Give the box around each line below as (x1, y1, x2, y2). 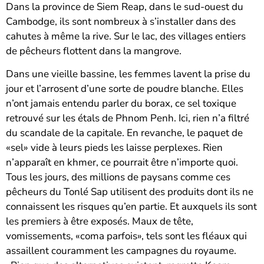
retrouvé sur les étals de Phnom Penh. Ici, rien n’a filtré (6, 111, 249, 126)
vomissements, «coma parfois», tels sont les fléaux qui (6, 229, 247, 243)
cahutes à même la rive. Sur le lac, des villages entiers (6, 29, 246, 43)
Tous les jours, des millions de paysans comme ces (6, 170, 230, 184)
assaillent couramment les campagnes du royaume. (6, 244, 236, 258)
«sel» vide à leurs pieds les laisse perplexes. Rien (6, 141, 223, 155)
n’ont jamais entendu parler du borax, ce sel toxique (6, 97, 236, 111)
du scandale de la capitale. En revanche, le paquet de (6, 126, 243, 140)
